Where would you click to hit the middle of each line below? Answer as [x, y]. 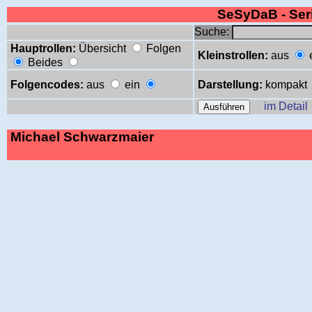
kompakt [286, 85]
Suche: [213, 32]
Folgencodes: [47, 85]
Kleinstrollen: [233, 55]
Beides [45, 62]
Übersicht [102, 48]
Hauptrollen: [43, 48]
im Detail [286, 106]
